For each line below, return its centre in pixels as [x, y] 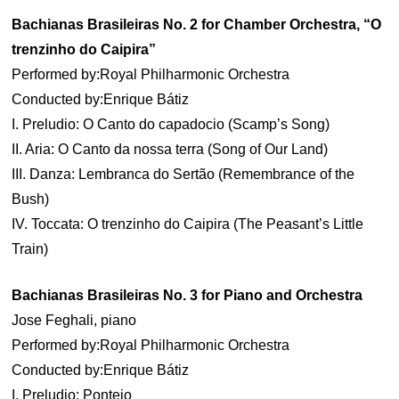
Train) [30, 249]
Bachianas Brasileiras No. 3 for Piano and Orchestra [187, 295]
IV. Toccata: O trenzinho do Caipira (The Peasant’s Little [188, 224]
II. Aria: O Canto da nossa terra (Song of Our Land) [170, 149]
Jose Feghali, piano [74, 320]
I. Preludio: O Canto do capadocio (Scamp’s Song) [171, 124]
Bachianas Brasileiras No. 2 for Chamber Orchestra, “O [197, 24]
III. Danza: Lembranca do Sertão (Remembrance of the [183, 174]
